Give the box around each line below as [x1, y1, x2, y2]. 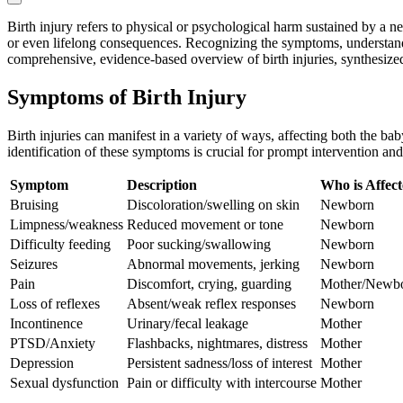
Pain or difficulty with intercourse [127, 375, 317, 391]
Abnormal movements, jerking [127, 256, 300, 273]
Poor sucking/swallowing [127, 237, 271, 253]
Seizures [10, 256, 58, 273]
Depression [10, 355, 74, 372]
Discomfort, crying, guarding [127, 276, 291, 292]
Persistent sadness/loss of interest [127, 355, 312, 372]
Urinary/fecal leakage [127, 316, 248, 332]
